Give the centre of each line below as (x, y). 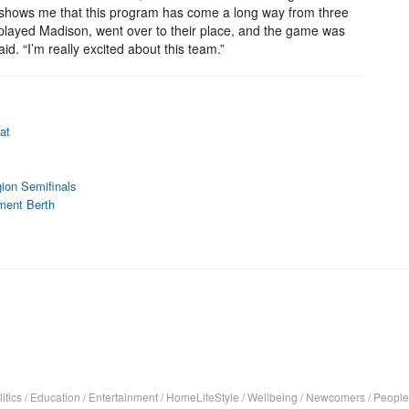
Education (55, 397)
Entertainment (123, 397)
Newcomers (336, 397)
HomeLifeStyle (203, 397)
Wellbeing (273, 397)
